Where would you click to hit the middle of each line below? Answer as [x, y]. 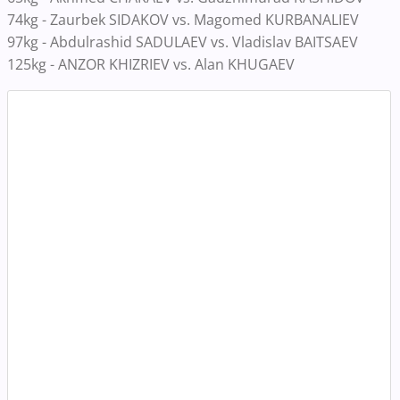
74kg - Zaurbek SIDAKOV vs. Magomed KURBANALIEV [183, 19]
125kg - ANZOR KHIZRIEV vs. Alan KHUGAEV [151, 64]
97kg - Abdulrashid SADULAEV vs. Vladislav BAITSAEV [183, 42]
